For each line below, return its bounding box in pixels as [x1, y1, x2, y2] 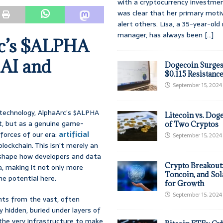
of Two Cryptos [165, 119, 219, 129]
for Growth [165, 179, 205, 189]
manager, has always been [117, 29, 205, 41]
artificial [59, 128, 89, 140]
